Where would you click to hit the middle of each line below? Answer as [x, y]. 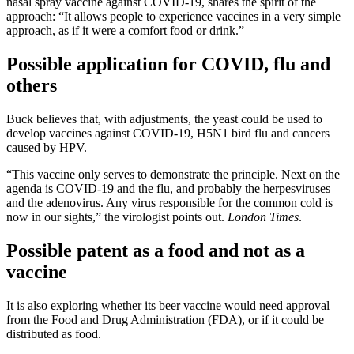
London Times [263, 217]
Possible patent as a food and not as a [156, 251]
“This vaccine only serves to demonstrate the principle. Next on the [173, 175]
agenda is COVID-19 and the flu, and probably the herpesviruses [168, 189]
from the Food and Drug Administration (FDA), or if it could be [165, 320]
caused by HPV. [47, 148]
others [32, 86]
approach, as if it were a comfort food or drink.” [125, 31]
